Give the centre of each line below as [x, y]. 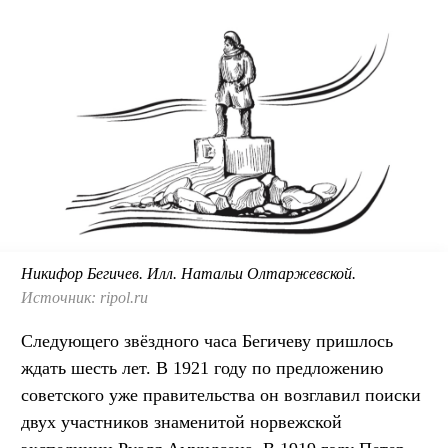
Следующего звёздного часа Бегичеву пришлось [207, 341]
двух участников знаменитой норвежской [181, 422]
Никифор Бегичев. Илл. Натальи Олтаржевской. [188, 274]
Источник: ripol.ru [84, 298]
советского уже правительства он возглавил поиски [221, 395]
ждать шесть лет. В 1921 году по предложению [202, 368]
